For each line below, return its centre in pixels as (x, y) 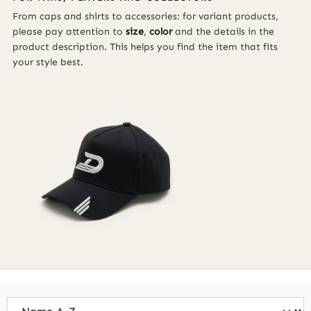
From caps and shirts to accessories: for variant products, (145, 16)
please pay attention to (69, 32)
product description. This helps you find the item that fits (145, 47)
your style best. (48, 62)
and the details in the (223, 32)
